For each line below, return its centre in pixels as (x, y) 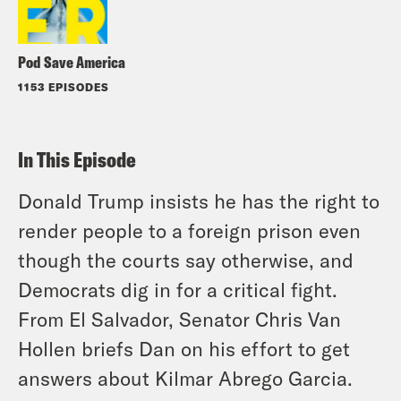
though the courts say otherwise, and (186, 259)
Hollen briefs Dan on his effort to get (184, 348)
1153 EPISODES (64, 86)
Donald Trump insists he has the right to (199, 200)
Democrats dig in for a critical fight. (178, 289)
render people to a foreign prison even (189, 230)
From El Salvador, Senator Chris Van (179, 318)
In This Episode (77, 159)
